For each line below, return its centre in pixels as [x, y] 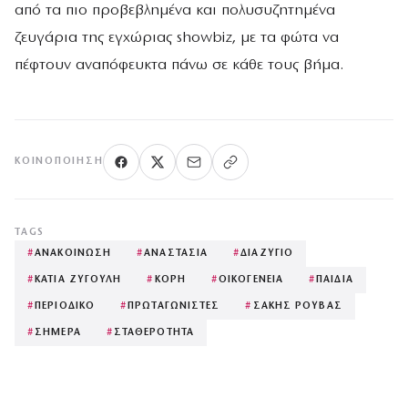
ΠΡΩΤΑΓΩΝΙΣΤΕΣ [174, 306]
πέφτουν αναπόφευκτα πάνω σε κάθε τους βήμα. [179, 65]
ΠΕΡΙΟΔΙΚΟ [65, 306]
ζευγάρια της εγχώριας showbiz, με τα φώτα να [177, 37]
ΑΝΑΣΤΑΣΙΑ [176, 253]
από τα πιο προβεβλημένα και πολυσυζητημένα [175, 10]
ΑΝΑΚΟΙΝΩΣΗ [73, 253]
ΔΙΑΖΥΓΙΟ [267, 253]
